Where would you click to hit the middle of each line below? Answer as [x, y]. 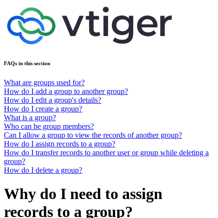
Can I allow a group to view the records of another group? [93, 135]
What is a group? [30, 117]
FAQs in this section [27, 63]
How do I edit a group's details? [53, 100]
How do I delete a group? [43, 170]
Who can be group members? [49, 126]
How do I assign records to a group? [60, 144]
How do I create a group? [43, 109]
